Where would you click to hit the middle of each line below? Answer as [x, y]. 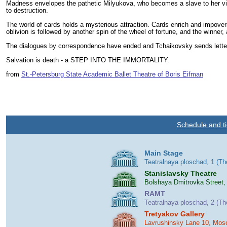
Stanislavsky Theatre [181, 173]
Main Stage [164, 153]
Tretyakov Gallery [175, 214]
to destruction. [27, 10]
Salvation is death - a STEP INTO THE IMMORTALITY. [88, 60]
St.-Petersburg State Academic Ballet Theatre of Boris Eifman [112, 74]
